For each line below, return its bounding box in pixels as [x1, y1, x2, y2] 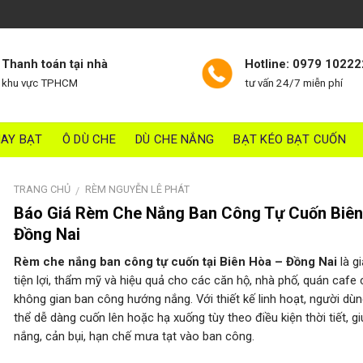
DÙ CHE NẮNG [135, 132, 215, 147]
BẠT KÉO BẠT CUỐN [233, 132, 347, 147]
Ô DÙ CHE [62, 132, 117, 147]
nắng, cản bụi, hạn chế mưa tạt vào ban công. [13, 329, 254, 344]
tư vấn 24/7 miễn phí [245, 76, 343, 89]
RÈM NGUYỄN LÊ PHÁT [85, 183, 190, 195]
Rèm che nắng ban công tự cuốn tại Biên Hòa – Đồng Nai [13, 254, 337, 270]
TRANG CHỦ [13, 183, 70, 195]
